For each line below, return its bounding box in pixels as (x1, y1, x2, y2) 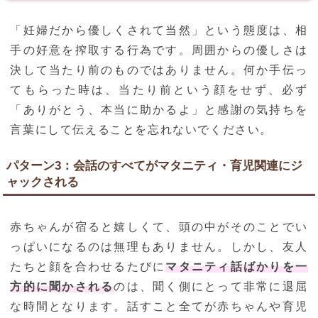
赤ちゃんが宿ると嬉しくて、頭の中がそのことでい (10, 221, 308, 234)
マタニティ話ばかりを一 (165, 261, 308, 273)
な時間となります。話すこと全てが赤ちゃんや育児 (10, 300, 308, 313)
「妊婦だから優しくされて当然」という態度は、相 (10, 24, 308, 37)
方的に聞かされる (10, 280, 114, 293)
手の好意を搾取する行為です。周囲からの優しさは (10, 44, 308, 57)
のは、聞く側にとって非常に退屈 (114, 280, 308, 293)
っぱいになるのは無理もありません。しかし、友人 (10, 241, 308, 253)
